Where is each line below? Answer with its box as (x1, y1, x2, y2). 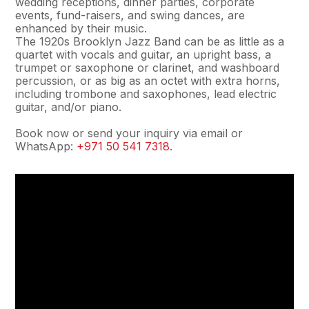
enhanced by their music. (15, 21, 148, 35)
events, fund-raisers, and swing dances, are (15, 8, 246, 22)
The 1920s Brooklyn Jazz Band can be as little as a (15, 34, 285, 48)
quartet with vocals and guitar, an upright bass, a (15, 48, 272, 61)
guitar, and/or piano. (15, 100, 122, 114)
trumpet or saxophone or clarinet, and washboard (15, 61, 280, 74)
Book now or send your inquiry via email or (15, 126, 243, 140)
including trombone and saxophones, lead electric (15, 87, 277, 101)
